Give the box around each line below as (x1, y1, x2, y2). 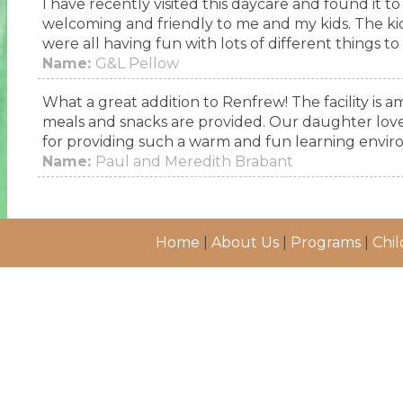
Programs (291, 234, 361, 251)
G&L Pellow (94, 55, 179, 72)
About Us (211, 234, 279, 251)
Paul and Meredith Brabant (94, 153, 293, 170)
